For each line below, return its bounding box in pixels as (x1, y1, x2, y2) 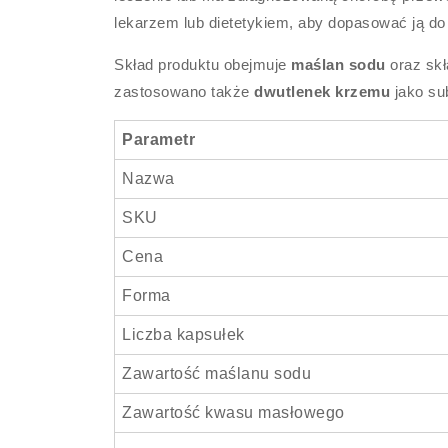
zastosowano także (114, 83, 255, 100)
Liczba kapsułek (122, 326, 245, 343)
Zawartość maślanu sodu (122, 365, 312, 382)
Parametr (122, 131, 196, 148)
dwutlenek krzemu (254, 83, 391, 100)
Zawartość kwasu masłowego (122, 404, 345, 421)
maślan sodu (291, 56, 386, 73)
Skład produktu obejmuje (114, 56, 292, 73)
